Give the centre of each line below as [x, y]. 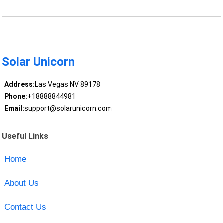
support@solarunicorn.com [68, 108]
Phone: [16, 96]
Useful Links [25, 136]
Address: [19, 84]
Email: [14, 108]
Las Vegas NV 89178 [67, 84]
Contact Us [25, 207]
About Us [21, 183]
